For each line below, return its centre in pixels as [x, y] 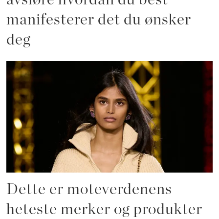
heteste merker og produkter [105, 210]
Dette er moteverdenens [89, 190]
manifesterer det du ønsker [99, 20]
